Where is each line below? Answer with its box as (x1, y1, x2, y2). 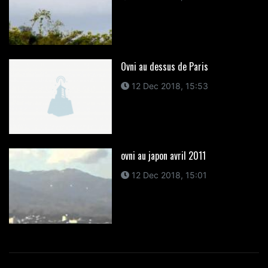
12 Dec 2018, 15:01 (129, 170, 207, 181)
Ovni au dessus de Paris (120, 59, 208, 74)
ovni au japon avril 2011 (120, 148, 206, 163)
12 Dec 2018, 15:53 (129, 80, 208, 91)
